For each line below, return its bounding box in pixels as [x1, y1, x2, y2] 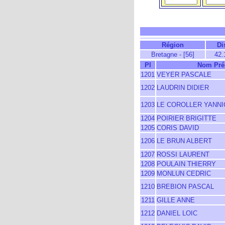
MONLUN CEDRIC [157, 170, 211, 177]
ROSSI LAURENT [157, 151, 209, 158]
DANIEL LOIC [157, 209, 197, 217]
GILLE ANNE [157, 196, 195, 204]
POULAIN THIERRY [157, 160, 216, 168]
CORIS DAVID [157, 124, 199, 132]
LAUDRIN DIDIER [157, 84, 209, 91]
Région [161, 41, 184, 49]
